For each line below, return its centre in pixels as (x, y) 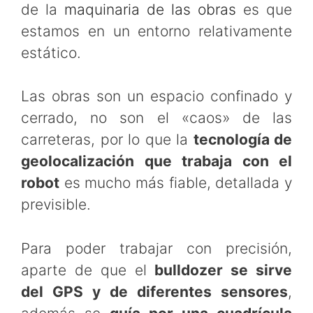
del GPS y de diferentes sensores (154, 291)
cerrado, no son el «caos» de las (156, 118)
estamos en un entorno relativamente (156, 31)
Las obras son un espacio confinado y (156, 96)
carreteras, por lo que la (107, 140)
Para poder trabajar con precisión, (156, 248)
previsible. (56, 205)
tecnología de (242, 140)
